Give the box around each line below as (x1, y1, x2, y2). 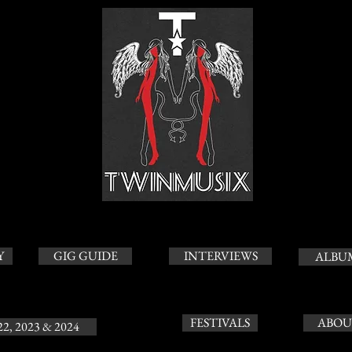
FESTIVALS (190, 314, 250, 331)
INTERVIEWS (183, 247, 258, 264)
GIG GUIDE (53, 247, 118, 264)
